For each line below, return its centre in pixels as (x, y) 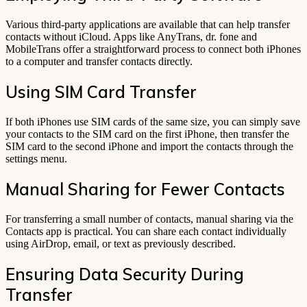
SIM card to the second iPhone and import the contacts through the (149, 146)
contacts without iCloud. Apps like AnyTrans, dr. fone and (131, 37)
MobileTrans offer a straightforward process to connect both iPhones (153, 49)
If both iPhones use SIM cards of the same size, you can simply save (153, 121)
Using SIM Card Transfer (101, 91)
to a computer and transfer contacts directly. (99, 62)
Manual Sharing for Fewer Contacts (145, 189)
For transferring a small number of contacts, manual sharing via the (149, 219)
